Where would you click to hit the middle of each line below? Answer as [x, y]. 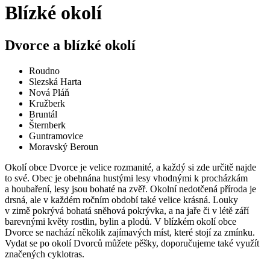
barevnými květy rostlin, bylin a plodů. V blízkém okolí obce [121, 221]
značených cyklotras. [45, 254]
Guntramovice [56, 136]
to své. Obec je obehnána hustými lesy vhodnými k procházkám [126, 178]
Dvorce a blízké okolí [70, 45]
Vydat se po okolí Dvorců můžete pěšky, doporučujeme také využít [132, 243]
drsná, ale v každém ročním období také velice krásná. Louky [121, 199]
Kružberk [47, 103]
